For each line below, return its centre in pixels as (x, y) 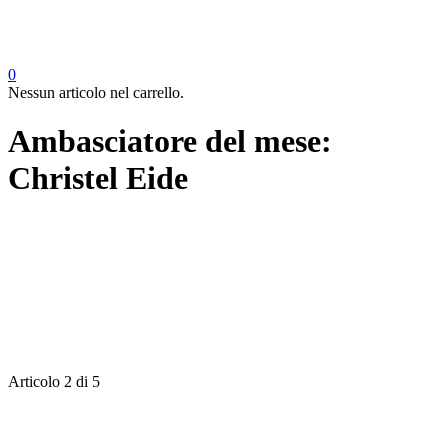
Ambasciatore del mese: (170, 141)
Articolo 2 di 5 (54, 381)
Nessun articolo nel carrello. (96, 92)
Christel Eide (98, 178)
